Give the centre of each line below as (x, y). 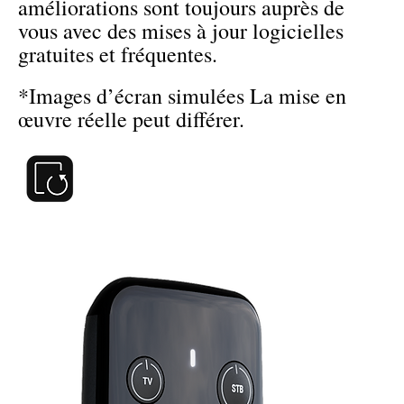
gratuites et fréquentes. (118, 55)
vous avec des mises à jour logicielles (181, 31)
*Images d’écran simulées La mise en (182, 96)
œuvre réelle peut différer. (131, 119)
